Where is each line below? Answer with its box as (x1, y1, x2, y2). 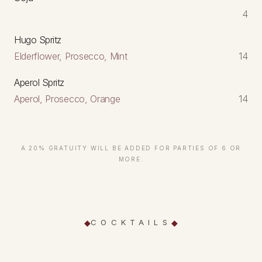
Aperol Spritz (14, 76, 64, 88)
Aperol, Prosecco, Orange (14, 92, 120, 105)
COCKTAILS (91, 218, 171, 227)
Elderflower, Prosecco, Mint (14, 50, 127, 62)
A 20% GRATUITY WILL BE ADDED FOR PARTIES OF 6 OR (20, 144, 242, 151)
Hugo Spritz (14, 33, 61, 46)
